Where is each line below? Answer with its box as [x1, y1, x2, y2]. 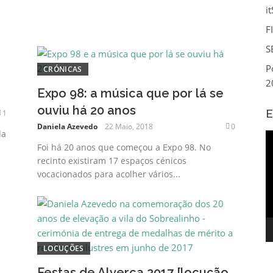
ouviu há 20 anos [37, 102, 136, 118]
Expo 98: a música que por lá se [37, 85, 224, 101]
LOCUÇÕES [43, 243, 84, 253]
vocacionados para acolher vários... [37, 168, 181, 180]
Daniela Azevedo [37, 121, 98, 132]
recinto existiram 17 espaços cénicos [37, 154, 187, 166]
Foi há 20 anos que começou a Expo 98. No [37, 141, 211, 153]
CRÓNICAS [43, 63, 82, 74]
